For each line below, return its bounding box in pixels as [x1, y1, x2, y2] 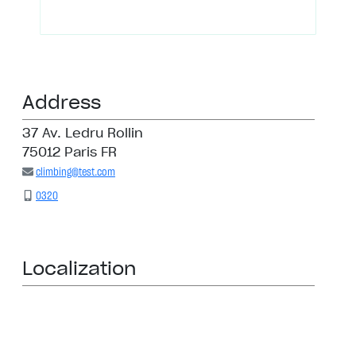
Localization [22, 253, 136, 281]
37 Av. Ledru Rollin [22, 122, 143, 142]
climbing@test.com [36, 167, 115, 178]
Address [22, 87, 101, 115]
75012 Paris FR [22, 141, 117, 161]
